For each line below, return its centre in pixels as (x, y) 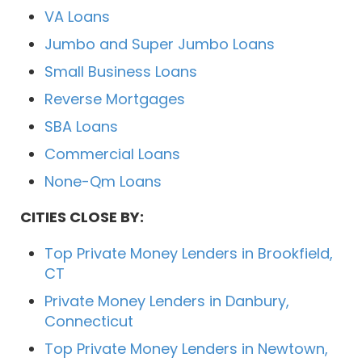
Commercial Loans (112, 154)
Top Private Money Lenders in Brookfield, (189, 254)
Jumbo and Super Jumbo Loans (160, 44)
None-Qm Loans (103, 182)
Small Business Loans (121, 72)
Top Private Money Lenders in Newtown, (186, 349)
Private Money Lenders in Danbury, (167, 301)
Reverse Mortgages (115, 99)
